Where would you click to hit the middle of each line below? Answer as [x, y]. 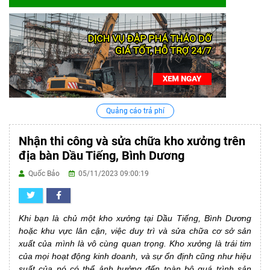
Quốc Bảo [48, 173]
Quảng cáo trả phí [135, 111]
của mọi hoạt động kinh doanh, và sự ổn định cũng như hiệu [135, 256]
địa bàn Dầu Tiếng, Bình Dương [102, 155]
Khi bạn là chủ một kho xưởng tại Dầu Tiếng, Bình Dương [135, 218]
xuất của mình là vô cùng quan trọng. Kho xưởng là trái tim [135, 243]
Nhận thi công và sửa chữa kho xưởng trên [132, 141]
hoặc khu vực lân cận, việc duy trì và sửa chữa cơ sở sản [135, 231]
